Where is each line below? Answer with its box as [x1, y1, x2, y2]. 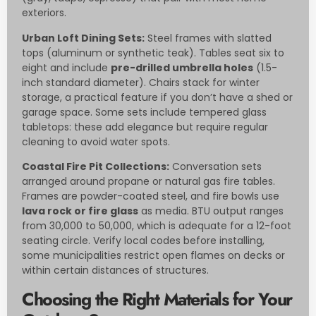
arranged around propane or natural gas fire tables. [22, 174, 275, 189]
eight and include [22, 60, 111, 75]
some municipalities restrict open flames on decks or [22, 248, 285, 263]
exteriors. [22, 6, 66, 20]
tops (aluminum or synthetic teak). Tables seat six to [22, 45, 284, 60]
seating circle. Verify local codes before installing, [22, 233, 265, 248]
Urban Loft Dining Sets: [22, 30, 145, 45]
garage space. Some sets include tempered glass [22, 104, 267, 119]
